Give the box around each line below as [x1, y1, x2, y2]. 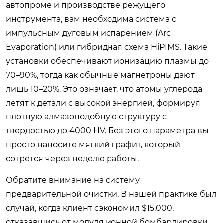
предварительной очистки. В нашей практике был [6, 189, 217, 199]
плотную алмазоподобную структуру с [6, 111, 167, 121]
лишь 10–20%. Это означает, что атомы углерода [6, 84, 202, 94]
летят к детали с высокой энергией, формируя [6, 98, 200, 108]
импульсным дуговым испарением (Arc [6, 28, 171, 38]
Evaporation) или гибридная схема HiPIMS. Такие [6, 42, 207, 52]
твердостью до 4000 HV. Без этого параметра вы [6, 125, 209, 135]
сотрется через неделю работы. [6, 153, 139, 163]
